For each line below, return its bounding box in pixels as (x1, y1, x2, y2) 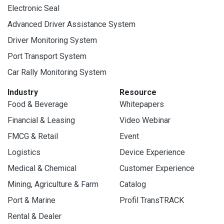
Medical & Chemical (7, 163, 76, 173)
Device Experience (119, 147, 185, 157)
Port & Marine (7, 195, 55, 205)
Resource (119, 87, 156, 97)
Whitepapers (119, 99, 164, 109)
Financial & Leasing (7, 115, 75, 125)
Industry (7, 87, 38, 97)
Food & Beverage (7, 99, 68, 109)
